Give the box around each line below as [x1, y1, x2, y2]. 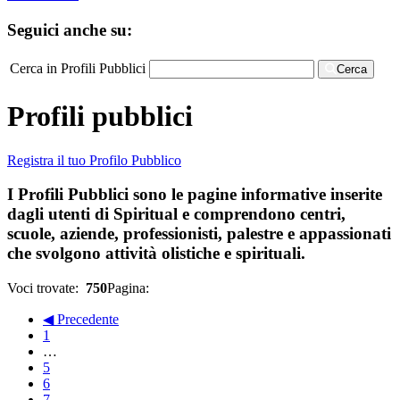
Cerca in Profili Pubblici [10, 60, 146, 76]
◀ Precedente [43, 312, 119, 327]
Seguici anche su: [7, 20, 132, 39]
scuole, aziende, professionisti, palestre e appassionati [7, 224, 391, 244]
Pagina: [107, 280, 153, 296]
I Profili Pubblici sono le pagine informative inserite [7, 185, 382, 204]
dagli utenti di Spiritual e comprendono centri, [7, 204, 346, 224]
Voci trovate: [7, 280, 86, 296]
